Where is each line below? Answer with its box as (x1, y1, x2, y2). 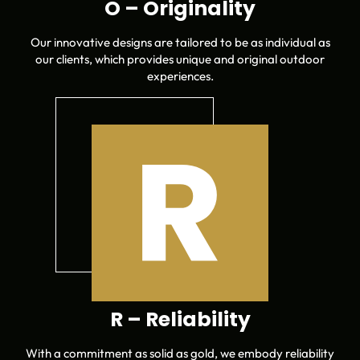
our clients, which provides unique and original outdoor (35, 51, 325, 67)
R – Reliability (109, 305, 251, 333)
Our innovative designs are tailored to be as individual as (30, 34, 330, 50)
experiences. (146, 67, 214, 84)
